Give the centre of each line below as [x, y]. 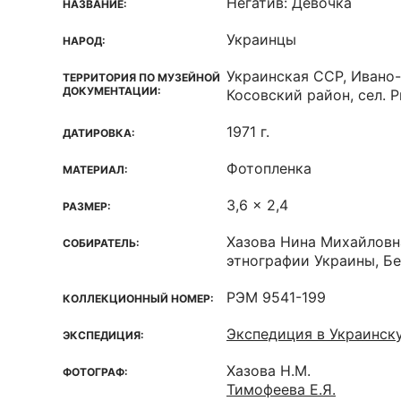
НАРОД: [84, 41]
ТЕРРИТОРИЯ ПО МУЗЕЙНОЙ [141, 77]
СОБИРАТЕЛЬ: [101, 243]
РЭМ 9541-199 [276, 297]
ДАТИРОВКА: [99, 133]
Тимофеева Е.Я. [281, 389]
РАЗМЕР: [87, 206]
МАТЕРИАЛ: [95, 170]
